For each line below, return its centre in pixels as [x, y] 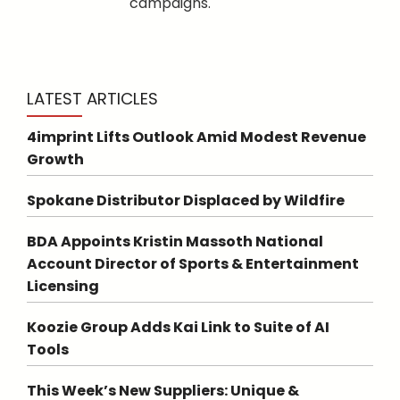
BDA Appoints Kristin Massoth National [175, 241]
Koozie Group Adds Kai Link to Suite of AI [178, 327]
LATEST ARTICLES [92, 98]
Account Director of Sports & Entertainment [193, 263]
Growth [55, 159]
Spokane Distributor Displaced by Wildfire [186, 200]
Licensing [63, 286]
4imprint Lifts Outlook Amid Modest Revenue [196, 137]
